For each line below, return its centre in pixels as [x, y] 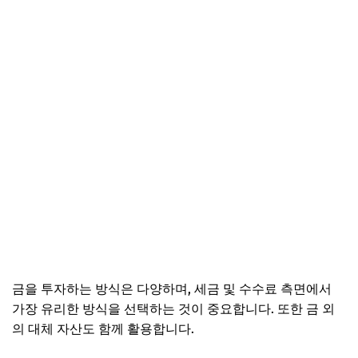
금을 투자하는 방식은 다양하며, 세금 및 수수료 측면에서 [172, 288]
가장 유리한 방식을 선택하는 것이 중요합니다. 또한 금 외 [173, 308]
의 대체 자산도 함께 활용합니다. [103, 328]
